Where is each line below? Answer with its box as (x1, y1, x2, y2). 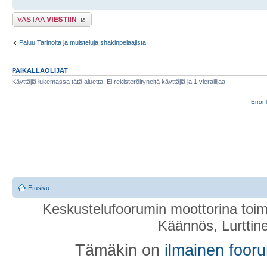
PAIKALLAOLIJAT (12, 66, 68, 74)
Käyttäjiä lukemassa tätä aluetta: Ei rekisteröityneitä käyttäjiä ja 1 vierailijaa (12, 77, 225, 85)
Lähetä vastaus (12, 11, 57, 19)
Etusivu (28, 184, 49, 191)
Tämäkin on (74, 241, 164, 259)
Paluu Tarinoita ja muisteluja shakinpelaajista (19, 39, 146, 46)
